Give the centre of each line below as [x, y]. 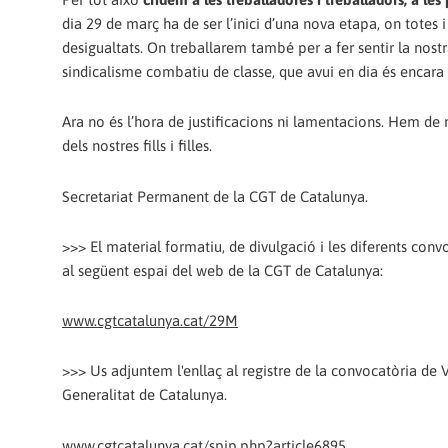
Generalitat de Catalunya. [144, 395]
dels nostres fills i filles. [137, 146]
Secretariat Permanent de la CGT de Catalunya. [215, 196]
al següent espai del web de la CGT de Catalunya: [222, 270]
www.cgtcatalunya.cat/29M [150, 321]
